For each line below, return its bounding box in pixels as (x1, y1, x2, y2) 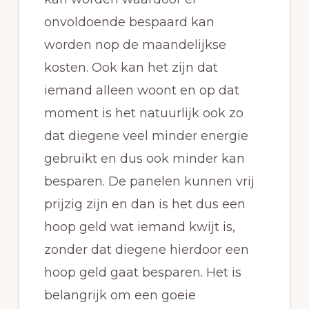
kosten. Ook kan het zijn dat (43, 60, 218, 76)
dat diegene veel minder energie (43, 128, 248, 144)
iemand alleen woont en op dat (43, 83, 239, 99)
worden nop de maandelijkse (43, 37, 226, 53)
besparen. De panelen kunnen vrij (43, 174, 255, 190)
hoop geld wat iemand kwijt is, (43, 219, 235, 235)
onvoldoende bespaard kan (43, 14, 215, 30)
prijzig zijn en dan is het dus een (43, 197, 246, 212)
